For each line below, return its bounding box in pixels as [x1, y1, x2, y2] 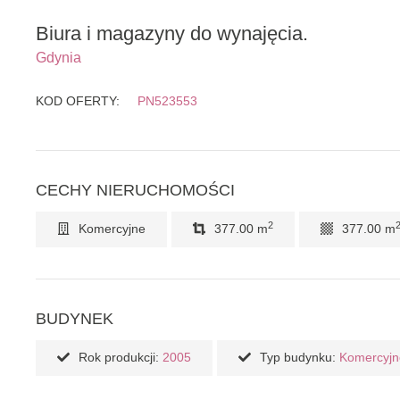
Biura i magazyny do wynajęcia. [36, 22, 308, 45]
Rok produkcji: [79, 350, 159, 364]
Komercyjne [79, 221, 146, 236]
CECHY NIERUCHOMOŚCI [36, 181, 235, 199]
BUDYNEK [36, 310, 113, 328]
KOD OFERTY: [36, 94, 120, 108]
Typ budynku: [260, 350, 336, 364]
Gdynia [36, 50, 81, 65]
